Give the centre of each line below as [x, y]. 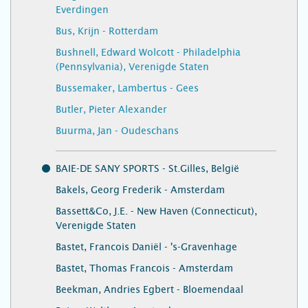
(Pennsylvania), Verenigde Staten [132, 67]
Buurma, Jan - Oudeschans [117, 131]
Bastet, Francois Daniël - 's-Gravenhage [146, 247]
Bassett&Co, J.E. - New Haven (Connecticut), [156, 211]
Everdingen [82, 10]
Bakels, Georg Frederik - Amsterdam [140, 190]
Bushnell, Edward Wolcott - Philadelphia [148, 52]
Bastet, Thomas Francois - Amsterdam [144, 268]
